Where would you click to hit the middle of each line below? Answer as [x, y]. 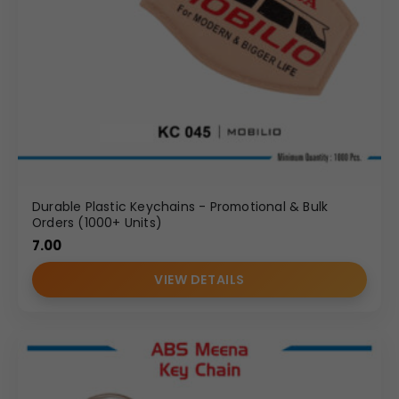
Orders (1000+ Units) [97, 222]
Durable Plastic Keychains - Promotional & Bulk [180, 206]
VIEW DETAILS [199, 279]
